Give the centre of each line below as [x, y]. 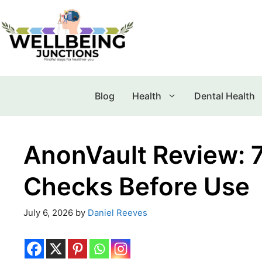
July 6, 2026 [48, 213]
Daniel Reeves [118, 213]
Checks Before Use [137, 186]
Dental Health [224, 96]
